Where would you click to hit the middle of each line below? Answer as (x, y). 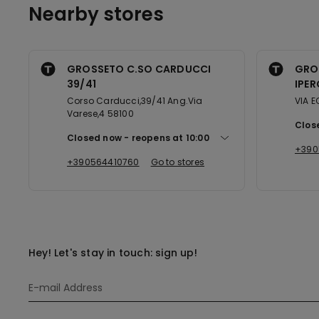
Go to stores (178, 162)
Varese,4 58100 (100, 114)
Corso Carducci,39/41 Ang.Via (135, 101)
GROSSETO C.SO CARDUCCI (139, 69)
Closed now (94, 138)
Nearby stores (96, 14)
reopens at (158, 138)
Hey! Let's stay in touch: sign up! (113, 253)
